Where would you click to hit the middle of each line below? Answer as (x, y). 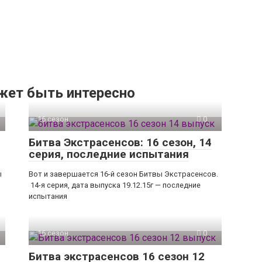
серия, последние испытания (109, 154)
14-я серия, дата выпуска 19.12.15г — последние (115, 185)
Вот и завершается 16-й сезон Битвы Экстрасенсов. (123, 174)
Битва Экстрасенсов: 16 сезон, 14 (120, 143)
